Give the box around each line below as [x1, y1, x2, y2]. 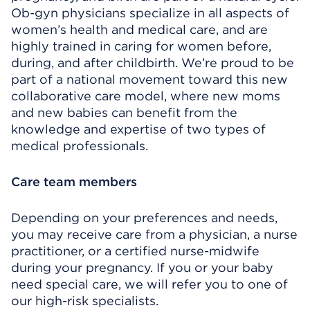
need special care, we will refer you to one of [11, 277, 288, 291]
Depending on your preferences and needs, [11, 210, 277, 225]
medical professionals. [11, 138, 148, 153]
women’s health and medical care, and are [11, 22, 268, 37]
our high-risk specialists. [11, 293, 158, 308]
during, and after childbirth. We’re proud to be [11, 55, 294, 70]
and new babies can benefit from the [11, 105, 237, 120]
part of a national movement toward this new [11, 72, 288, 86]
